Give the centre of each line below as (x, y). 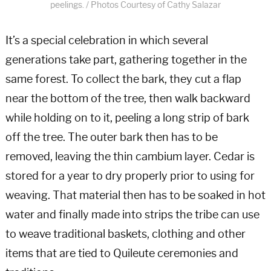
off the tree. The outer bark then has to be (111, 138)
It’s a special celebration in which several (106, 41)
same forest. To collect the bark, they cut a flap (123, 80)
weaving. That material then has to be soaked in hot (135, 196)
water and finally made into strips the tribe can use (132, 215)
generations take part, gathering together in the (126, 60)
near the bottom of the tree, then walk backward (128, 99)
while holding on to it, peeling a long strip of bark (127, 118)
